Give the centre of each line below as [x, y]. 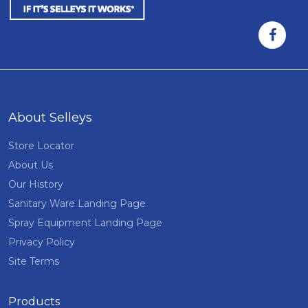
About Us [31, 165]
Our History [36, 184]
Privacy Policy [42, 242]
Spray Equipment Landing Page [85, 223]
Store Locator [41, 146]
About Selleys [50, 118]
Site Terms [34, 261]
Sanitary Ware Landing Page [77, 203]
